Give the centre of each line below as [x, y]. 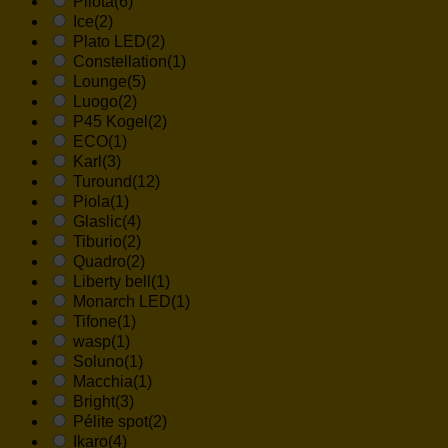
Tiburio [97, 242]
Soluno [98, 362]
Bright [94, 402]
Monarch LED [122, 302]
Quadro [99, 262]
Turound [102, 182]
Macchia [103, 382]
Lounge [100, 82]
